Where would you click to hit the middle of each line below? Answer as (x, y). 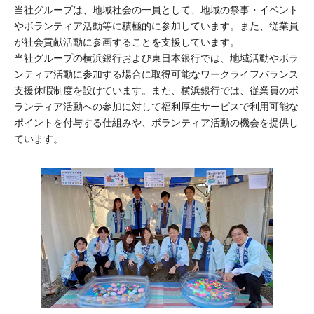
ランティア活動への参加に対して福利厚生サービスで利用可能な (156, 106)
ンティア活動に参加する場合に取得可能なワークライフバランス (156, 74)
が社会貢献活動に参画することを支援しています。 (127, 42)
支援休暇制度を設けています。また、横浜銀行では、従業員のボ (156, 90)
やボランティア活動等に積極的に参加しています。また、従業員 (156, 26)
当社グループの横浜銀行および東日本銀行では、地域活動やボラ (156, 58)
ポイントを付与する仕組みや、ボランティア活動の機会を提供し (156, 122)
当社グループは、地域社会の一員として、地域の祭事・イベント (156, 9)
